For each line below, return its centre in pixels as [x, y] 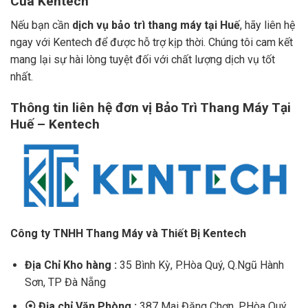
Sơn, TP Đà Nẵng [65, 283]
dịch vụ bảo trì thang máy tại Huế [156, 25]
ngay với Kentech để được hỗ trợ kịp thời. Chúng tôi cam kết [152, 42]
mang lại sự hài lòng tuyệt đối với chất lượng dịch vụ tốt [143, 59]
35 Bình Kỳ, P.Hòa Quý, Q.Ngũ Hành [200, 265]
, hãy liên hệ [267, 25]
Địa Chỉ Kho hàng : [70, 265]
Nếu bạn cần [41, 25]
